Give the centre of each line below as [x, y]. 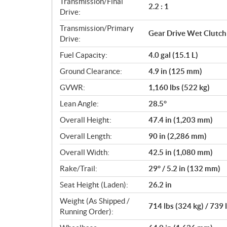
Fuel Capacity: [84, 55]
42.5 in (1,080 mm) [181, 152]
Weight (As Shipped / [95, 201]
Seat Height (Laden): [94, 184]
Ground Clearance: [91, 71]
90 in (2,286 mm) [178, 136]
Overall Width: [85, 152]
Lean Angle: [79, 103]
